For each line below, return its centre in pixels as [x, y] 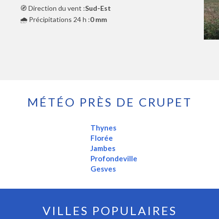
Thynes [104, 128]
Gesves [103, 169]
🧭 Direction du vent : [52, 8]
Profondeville [114, 159]
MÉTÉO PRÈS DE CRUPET [109, 102]
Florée [102, 138]
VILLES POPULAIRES [109, 211]
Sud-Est [98, 8]
